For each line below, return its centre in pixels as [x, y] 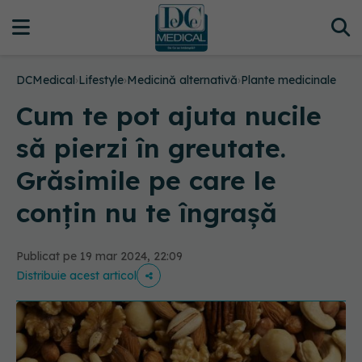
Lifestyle [101, 80]
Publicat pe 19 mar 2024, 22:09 [99, 256]
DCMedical [46, 80]
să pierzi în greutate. [151, 148]
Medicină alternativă [182, 80]
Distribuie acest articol [76, 276]
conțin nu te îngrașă [147, 213]
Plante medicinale [288, 80]
